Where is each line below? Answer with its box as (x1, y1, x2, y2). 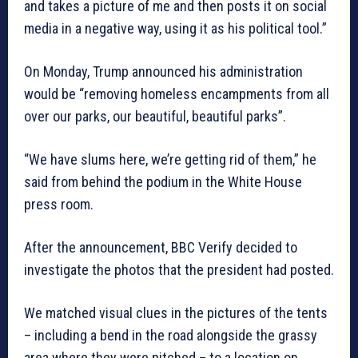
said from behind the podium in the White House (24, 173, 302, 191)
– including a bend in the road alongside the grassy (24, 327, 317, 344)
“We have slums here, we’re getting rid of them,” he (24, 151, 316, 169)
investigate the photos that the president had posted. (24, 261, 334, 279)
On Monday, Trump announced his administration (24, 63, 303, 81)
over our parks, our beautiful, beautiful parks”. (24, 108, 286, 125)
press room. (24, 196, 93, 213)
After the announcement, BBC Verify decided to (24, 239, 297, 257)
